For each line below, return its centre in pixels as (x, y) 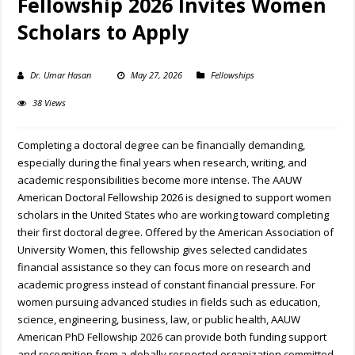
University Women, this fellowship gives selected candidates (163, 250)
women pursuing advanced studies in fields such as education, (169, 302)
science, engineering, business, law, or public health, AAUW (159, 320)
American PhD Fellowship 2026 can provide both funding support (172, 337)
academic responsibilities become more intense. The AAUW (160, 180)
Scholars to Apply (103, 32)
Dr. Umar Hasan (61, 75)
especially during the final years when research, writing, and (162, 163)
